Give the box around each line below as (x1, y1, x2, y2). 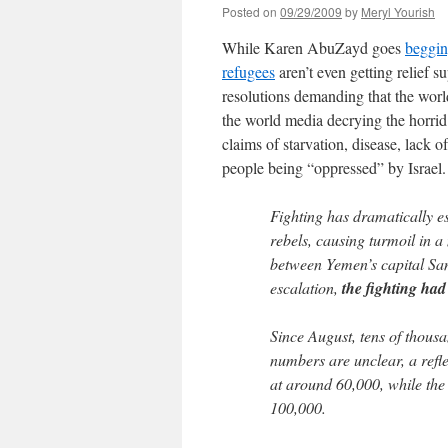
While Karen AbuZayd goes (222, 37, 405, 58)
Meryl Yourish (361, 3, 435, 20)
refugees (222, 61, 275, 82)
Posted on (222, 3, 277, 20)
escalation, (270, 277, 342, 298)
